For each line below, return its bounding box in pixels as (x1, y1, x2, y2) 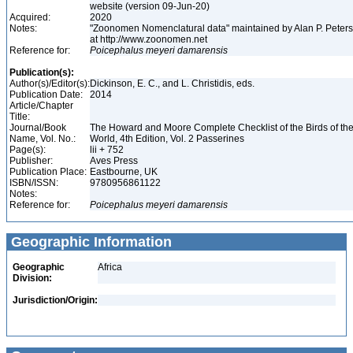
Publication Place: (9, 166, 87, 177)
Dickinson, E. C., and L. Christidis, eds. (90, 78, 257, 89)
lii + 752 (90, 144, 126, 155)
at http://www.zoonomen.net (90, 34, 210, 45)
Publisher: (9, 155, 53, 166)
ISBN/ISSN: (9, 177, 58, 188)
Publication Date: (9, 89, 83, 100)
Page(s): (9, 144, 46, 155)
